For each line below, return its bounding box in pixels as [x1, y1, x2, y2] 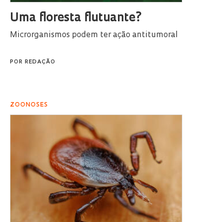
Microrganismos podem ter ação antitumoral [10, 31, 178, 39]
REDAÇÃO [25, 59, 55, 65]
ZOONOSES [10, 102, 48, 108]
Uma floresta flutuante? [10, 12, 142, 24]
